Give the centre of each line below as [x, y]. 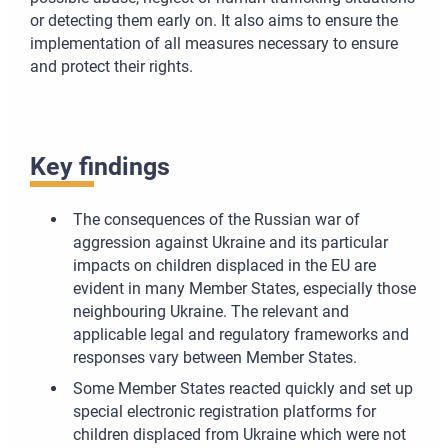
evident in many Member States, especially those [244, 289]
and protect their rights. [111, 67]
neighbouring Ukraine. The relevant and [210, 312]
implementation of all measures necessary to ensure [214, 44]
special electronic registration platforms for [224, 412]
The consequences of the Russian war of [216, 220]
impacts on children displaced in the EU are [224, 266]
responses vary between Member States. [214, 358]
